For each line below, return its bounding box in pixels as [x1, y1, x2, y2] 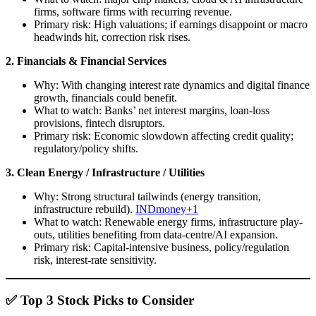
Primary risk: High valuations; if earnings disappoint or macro [34, 18, 308, 30]
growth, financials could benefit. [34, 91, 177, 104]
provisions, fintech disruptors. [34, 116, 165, 129]
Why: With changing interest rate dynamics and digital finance [34, 78, 310, 91]
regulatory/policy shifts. [34, 142, 138, 154]
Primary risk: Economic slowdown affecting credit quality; [34, 129, 293, 142]
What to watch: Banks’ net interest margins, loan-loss [34, 104, 269, 116]
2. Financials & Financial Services [6, 54, 166, 67]
